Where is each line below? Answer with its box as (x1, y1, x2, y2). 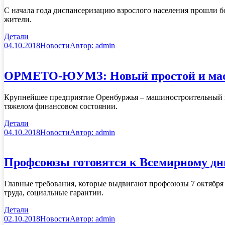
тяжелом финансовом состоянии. (4, 101, 118, 110)
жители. (4, 15, 32, 24)
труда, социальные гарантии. (4, 188, 103, 197)
